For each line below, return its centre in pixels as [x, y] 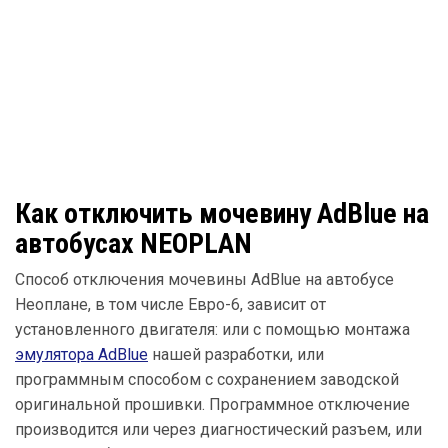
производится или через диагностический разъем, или [218, 429]
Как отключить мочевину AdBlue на [222, 213]
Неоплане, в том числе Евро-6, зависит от [170, 304]
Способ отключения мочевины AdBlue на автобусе [204, 279]
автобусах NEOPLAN [133, 243]
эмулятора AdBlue [81, 354]
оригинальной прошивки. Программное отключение [212, 404]
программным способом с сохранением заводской [207, 379]
